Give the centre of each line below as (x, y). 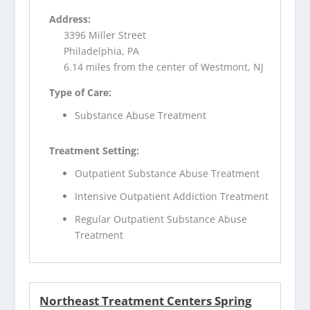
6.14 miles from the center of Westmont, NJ (164, 67)
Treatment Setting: (94, 151)
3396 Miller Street (105, 35)
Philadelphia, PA (102, 51)
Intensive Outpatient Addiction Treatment (172, 196)
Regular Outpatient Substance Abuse (161, 219)
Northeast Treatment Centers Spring (146, 300)
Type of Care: (81, 93)
